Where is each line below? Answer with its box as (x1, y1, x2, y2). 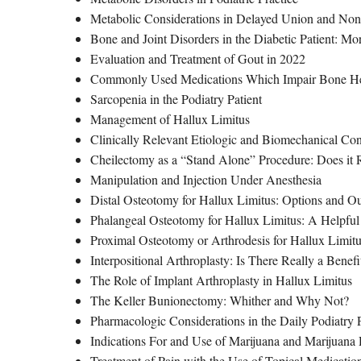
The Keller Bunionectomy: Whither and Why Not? (90, 292, 349, 309)
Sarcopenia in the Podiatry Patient (90, 90, 262, 107)
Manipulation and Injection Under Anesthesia (90, 171, 322, 188)
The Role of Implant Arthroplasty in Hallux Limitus (90, 272, 352, 288)
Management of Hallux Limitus (90, 110, 250, 127)
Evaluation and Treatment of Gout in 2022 (90, 50, 305, 67)
